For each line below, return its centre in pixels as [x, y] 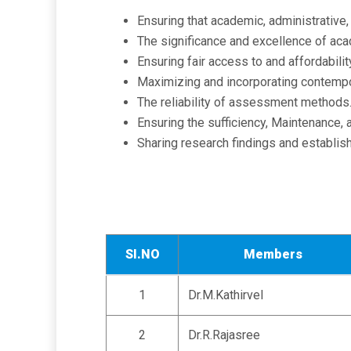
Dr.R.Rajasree [224, 335]
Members [273, 254]
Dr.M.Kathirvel [226, 295]
